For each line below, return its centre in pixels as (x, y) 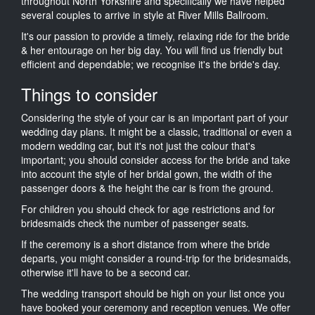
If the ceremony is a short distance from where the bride (146, 244)
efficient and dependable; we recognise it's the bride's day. (151, 64)
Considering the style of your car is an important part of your (155, 117)
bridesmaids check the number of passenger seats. (136, 223)
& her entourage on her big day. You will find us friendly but (152, 50)
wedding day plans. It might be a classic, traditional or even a (156, 131)
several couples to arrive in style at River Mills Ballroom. (145, 14)
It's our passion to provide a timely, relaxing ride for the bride (155, 36)
